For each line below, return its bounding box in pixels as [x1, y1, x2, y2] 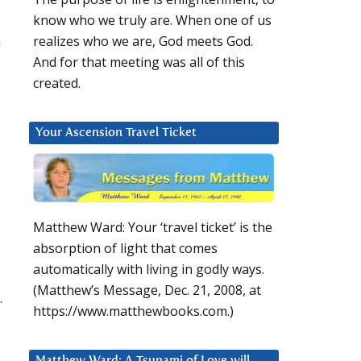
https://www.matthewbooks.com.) [33, 302, 234, 321]
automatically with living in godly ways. [33, 260, 264, 279]
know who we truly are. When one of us [33, 11, 272, 30]
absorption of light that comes [33, 239, 218, 258]
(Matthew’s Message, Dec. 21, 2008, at [33, 281, 261, 300]
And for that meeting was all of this [33, 53, 245, 72]
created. [33, 74, 81, 93]
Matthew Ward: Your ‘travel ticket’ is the [33, 218, 272, 237]
